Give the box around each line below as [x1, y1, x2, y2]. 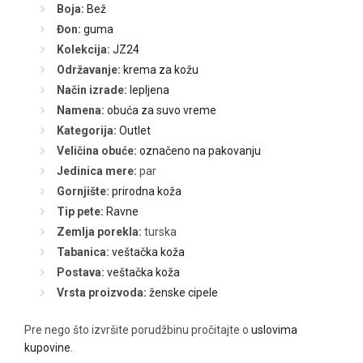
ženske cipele [149, 286, 218, 300]
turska [142, 225, 177, 239]
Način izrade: [57, 83, 127, 97]
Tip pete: [57, 205, 104, 219]
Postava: [57, 266, 105, 280]
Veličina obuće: [57, 144, 137, 158]
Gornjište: [57, 185, 109, 199]
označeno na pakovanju [139, 144, 261, 158]
